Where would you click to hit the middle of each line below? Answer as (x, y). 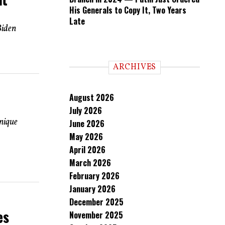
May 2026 (86, 137)
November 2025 (96, 215)
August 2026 (92, 97)
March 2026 (90, 163)
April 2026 (87, 150)
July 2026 (86, 110)
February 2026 (94, 176)
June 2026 (87, 124)
